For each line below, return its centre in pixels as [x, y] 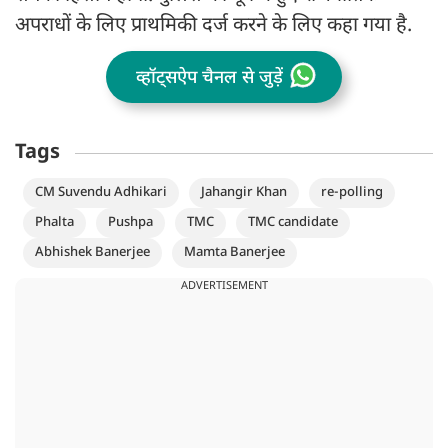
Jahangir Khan [244, 192]
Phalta [54, 222]
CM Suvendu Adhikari [101, 192]
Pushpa [130, 222]
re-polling [352, 192]
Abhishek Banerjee [92, 252]
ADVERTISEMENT [224, 285]
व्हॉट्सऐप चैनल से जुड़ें [210, 78]
